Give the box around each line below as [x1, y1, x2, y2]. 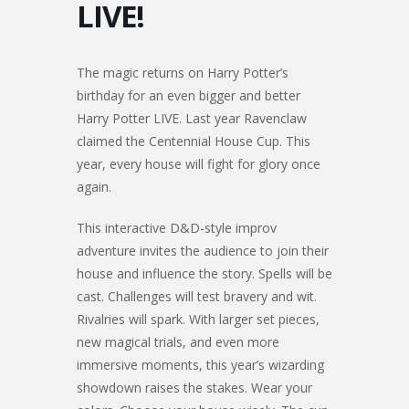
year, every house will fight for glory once [77, 154, 320, 173]
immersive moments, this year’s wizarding [77, 355, 324, 373]
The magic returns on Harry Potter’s [77, 63, 288, 81]
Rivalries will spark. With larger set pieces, [77, 309, 320, 328]
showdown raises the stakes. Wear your [77, 378, 312, 396]
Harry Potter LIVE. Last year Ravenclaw [77, 109, 307, 127]
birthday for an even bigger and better [77, 86, 300, 104]
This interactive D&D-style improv [77, 218, 277, 236]
